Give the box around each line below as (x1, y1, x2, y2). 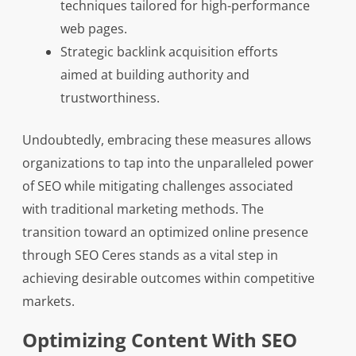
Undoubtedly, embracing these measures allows (21, 131, 311, 149)
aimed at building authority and (60, 66, 250, 83)
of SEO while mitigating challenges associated (21, 177, 293, 195)
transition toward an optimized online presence (21, 223, 308, 241)
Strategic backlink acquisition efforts (60, 43, 278, 60)
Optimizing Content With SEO (21, 327, 297, 353)
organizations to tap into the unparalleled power (21, 154, 314, 172)
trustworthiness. (60, 89, 160, 106)
